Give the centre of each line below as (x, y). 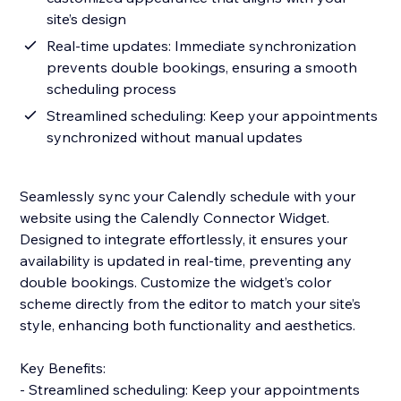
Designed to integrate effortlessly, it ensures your (184, 239)
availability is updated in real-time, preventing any (186, 261)
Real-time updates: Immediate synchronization (202, 46)
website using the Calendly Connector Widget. (175, 218)
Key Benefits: (63, 368)
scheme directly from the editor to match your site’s (191, 304)
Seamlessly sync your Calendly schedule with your (188, 196)
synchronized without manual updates (175, 137)
